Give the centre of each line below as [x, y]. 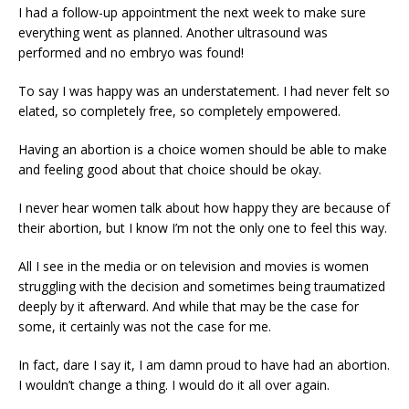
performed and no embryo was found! [131, 52]
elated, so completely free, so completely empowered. [179, 110]
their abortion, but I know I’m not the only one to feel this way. [203, 227]
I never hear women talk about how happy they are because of [204, 207]
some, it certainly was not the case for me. [145, 326]
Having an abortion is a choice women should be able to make [203, 149]
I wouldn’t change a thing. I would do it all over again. [174, 384]
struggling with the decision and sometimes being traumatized [202, 286]
